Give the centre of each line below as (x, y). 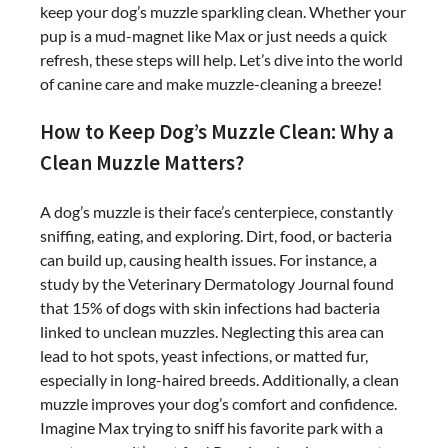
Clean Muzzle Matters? (142, 162)
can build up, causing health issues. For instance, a (208, 259)
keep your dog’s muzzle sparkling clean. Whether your (223, 12)
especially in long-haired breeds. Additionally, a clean (219, 379)
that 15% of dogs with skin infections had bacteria (210, 307)
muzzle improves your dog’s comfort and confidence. (218, 403)
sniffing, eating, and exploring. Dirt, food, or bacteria (216, 235)
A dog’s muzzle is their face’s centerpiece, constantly (216, 211)
